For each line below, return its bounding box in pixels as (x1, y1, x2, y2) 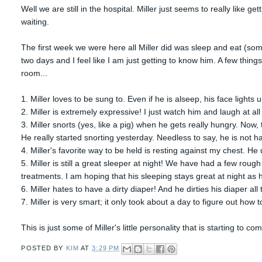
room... (21, 68, 48, 78)
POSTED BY (21, 244, 66, 251)
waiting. (21, 16, 50, 26)
